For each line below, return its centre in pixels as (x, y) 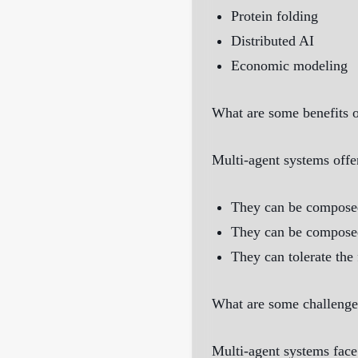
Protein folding (274, 16)
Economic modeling (289, 66)
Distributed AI (276, 41)
